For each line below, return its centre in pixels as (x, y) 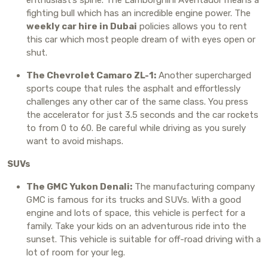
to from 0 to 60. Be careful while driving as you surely (136, 128)
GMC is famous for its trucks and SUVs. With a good (134, 200)
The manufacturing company (194, 186)
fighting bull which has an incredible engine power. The (138, 13)
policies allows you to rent (192, 26)
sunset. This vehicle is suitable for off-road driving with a (144, 239)
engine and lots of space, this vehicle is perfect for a (136, 213)
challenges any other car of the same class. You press (137, 101)
